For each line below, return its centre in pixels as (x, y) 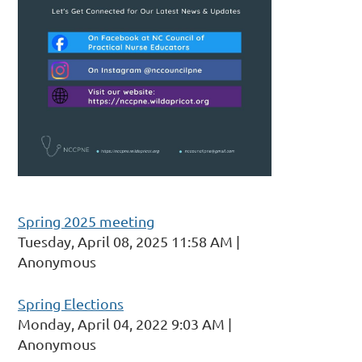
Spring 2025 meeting (86, 221)
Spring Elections (71, 303)
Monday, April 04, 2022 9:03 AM (121, 323)
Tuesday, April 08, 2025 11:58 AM (125, 241)
